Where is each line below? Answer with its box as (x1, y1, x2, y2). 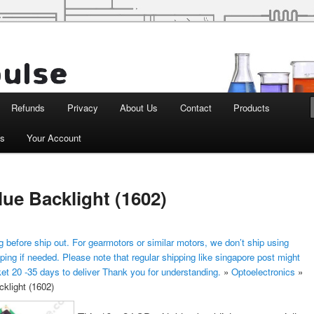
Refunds (11, 101, 46, 114)
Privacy (67, 101, 98, 114)
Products (233, 101, 271, 114)
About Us (120, 101, 158, 114)
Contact (179, 101, 212, 114)
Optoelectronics (231, 264, 295, 278)
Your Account (27, 131, 82, 144)
